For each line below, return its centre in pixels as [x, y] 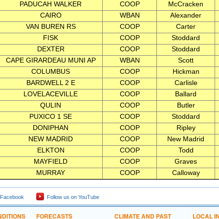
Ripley [186, 128]
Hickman [186, 71]
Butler [186, 105]
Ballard [186, 94]
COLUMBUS [51, 71]
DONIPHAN [51, 128]
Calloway [186, 173]
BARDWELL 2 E [51, 83]
